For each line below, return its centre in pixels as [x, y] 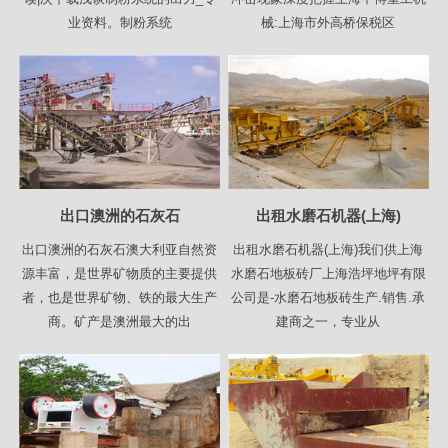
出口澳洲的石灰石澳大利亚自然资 [119, 249]
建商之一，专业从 [328, 321]
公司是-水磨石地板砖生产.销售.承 [328, 297]
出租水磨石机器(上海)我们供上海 [328, 249]
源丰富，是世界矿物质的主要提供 [119, 273]
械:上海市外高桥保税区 [328, 22]
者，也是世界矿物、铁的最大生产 [119, 297]
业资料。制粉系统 [119, 22]
